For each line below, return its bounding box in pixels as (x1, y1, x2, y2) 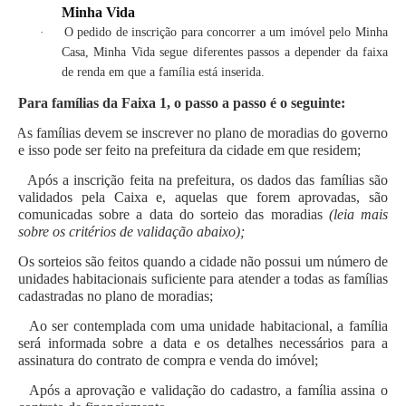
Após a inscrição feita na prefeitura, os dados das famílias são (26, 172, 389, 188)
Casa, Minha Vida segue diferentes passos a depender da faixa (62, 45, 388, 60)
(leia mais (328, 207, 389, 223)
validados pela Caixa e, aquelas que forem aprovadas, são (18, 189, 388, 206)
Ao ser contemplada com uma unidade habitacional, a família (28, 318, 389, 334)
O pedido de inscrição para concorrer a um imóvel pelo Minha (63, 25, 389, 40)
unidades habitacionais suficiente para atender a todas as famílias (18, 271, 388, 287)
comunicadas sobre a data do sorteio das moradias (18, 207, 329, 223)
